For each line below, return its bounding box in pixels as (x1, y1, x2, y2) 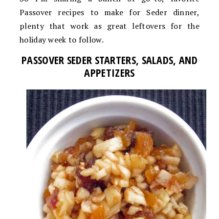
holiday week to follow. (20, 34, 104, 45)
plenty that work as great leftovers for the (20, 21, 199, 32)
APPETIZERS (84, 65, 135, 80)
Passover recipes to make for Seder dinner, (20, 7, 199, 18)
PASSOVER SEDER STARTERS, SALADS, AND (22, 52, 197, 67)
